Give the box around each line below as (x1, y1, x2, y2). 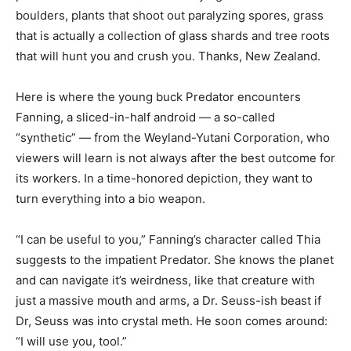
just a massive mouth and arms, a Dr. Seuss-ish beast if (16, 293, 321, 308)
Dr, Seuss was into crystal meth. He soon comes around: (16, 313, 327, 328)
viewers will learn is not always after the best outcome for (16, 150, 335, 165)
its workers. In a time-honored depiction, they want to (16, 171, 313, 186)
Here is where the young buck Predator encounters (16, 89, 301, 104)
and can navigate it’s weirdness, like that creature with (16, 273, 315, 288)
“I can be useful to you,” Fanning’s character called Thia (16, 232, 320, 247)
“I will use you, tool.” (16, 334, 127, 349)
